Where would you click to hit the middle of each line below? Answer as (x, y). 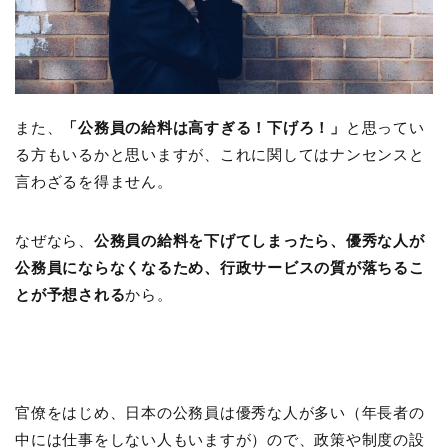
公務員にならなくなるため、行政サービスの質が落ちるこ (220, 268)
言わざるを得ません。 (94, 182)
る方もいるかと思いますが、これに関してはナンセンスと (220, 155)
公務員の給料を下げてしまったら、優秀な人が (259, 241)
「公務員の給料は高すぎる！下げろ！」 (204, 128)
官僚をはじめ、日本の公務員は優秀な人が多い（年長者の (220, 413)
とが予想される (70, 295)
